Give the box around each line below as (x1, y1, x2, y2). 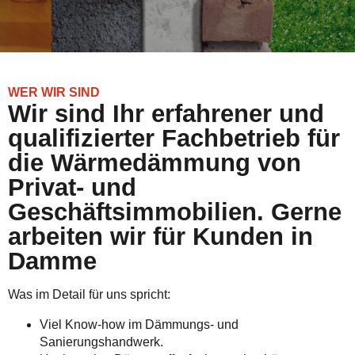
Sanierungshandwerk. (40, 335, 163, 349)
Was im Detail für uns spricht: (8, 288, 170, 301)
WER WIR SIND (8, 86, 100, 99)
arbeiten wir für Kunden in (8, 223, 313, 250)
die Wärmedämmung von (8, 149, 301, 177)
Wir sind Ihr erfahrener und (8, 100, 324, 128)
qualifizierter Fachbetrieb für (8, 124, 340, 152)
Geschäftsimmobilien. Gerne (8, 198, 342, 226)
